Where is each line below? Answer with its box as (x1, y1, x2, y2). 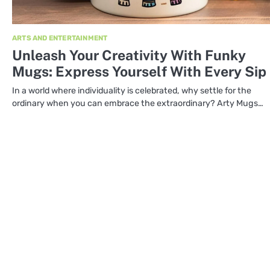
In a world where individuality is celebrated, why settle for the (12, 86, 251, 96)
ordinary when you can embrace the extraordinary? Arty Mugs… (12, 98, 263, 109)
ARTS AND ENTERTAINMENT (12, 34, 108, 43)
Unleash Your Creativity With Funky (12, 47, 246, 64)
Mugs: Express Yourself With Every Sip (12, 63, 266, 80)
